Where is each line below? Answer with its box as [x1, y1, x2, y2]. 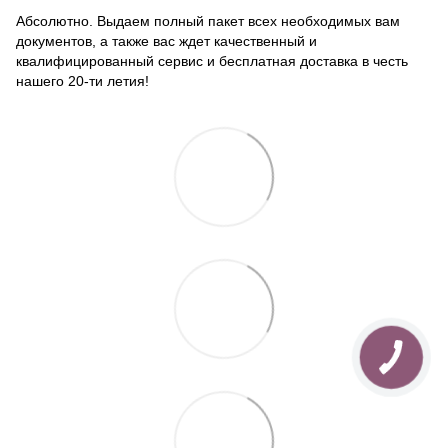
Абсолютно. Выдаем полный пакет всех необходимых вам [16, 13, 400, 30]
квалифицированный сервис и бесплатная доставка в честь [16, 53, 408, 70]
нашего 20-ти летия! [16, 73, 149, 90]
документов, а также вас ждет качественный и [16, 33, 317, 50]
